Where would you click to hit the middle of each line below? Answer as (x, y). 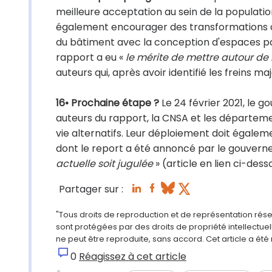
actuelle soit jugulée (104, 164)
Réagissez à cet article (133, 257)
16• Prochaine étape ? (107, 103)
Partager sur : (91, 189)
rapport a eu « (90, 57)
